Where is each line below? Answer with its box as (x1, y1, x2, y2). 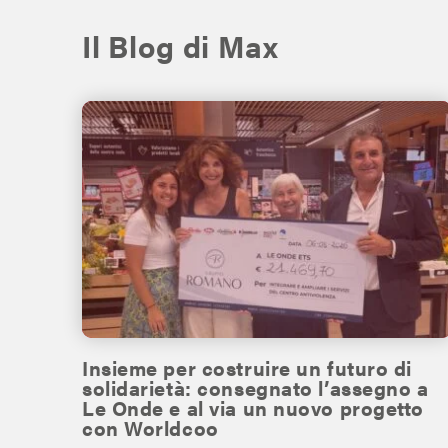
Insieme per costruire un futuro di (82, 352, 413, 382)
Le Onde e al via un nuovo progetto (82, 392, 425, 422)
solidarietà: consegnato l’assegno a (82, 372, 429, 402)
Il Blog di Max (82, 24, 279, 67)
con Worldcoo (82, 412, 219, 442)
